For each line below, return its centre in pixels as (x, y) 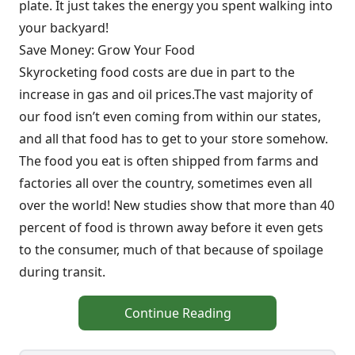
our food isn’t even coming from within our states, (170, 117)
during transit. (62, 272)
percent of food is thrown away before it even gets (171, 228)
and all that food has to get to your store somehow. (174, 139)
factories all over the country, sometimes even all (166, 183)
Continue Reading (177, 313)
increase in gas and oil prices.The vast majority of (166, 95)
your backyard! (64, 28)
